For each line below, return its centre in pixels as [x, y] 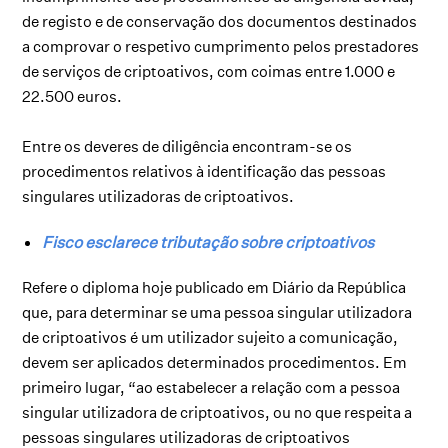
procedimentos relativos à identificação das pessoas [204, 171]
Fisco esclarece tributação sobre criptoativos [208, 241]
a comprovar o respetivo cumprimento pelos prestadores [221, 46]
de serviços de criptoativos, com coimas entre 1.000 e [209, 71]
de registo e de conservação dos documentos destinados [220, 21]
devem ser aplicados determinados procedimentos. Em [215, 362]
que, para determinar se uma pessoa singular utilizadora [217, 312]
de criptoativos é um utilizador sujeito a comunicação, [210, 337]
